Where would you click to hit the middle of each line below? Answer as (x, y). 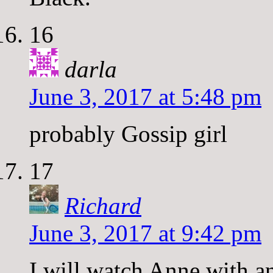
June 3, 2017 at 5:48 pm (145, 96)
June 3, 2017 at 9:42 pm (145, 233)
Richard (103, 205)
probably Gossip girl (128, 133)
